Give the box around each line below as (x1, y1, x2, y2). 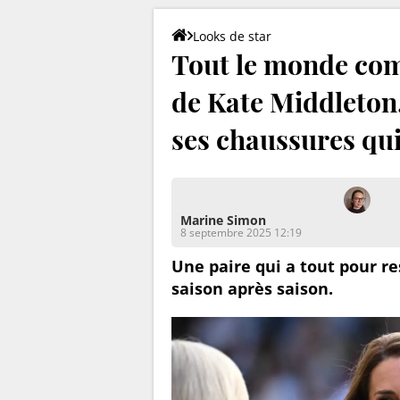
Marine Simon (180, 211, 266, 229)
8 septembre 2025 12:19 (180, 224, 302, 240)
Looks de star (193, 27, 271, 45)
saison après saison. (171, 277, 333, 299)
